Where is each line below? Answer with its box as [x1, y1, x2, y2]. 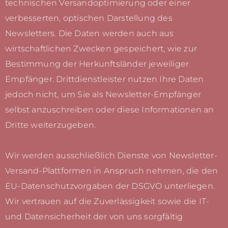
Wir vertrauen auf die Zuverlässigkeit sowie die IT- [5, 196, 210, 207]
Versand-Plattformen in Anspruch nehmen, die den [5, 166, 218, 176]
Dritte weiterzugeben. [5, 120, 96, 130]
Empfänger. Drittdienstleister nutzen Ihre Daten [5, 74, 204, 84]
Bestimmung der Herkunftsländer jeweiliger [5, 59, 189, 69]
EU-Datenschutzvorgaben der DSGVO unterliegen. [5, 181, 215, 191]
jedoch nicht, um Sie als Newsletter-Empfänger [5, 90, 202, 100]
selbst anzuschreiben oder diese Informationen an [5, 105, 214, 115]
